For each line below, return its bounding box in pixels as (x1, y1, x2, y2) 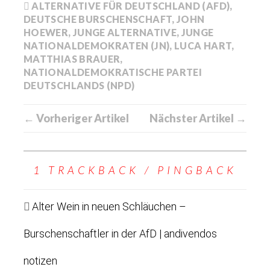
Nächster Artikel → (149, 111, 246, 125)
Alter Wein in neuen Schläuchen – (32, 199, 186, 213)
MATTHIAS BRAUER (24, 52, 121, 64)
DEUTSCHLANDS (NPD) (24, 79, 135, 91)
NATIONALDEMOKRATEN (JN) (24, 39, 170, 51)
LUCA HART (174, 39, 232, 51)
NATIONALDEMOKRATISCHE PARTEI (24, 66, 202, 78)
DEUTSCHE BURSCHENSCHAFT (24, 13, 172, 25)
